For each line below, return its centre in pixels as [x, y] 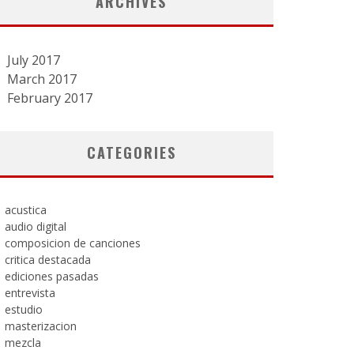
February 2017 [50, 98]
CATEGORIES [131, 153]
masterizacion [41, 326]
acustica [26, 210]
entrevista [30, 293]
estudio [24, 309]
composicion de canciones [73, 243]
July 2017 [34, 60]
